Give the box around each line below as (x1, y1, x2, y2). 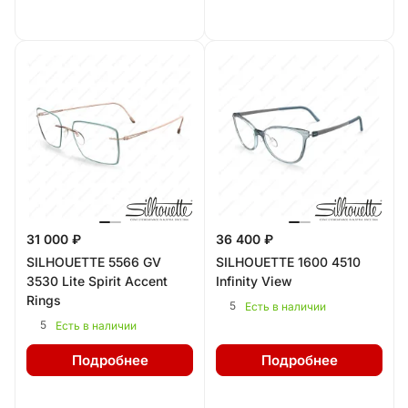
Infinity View (216, 272, 292, 289)
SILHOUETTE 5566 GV (26, 253, 161, 270)
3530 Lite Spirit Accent (26, 272, 168, 289)
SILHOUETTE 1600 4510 (216, 253, 361, 270)
